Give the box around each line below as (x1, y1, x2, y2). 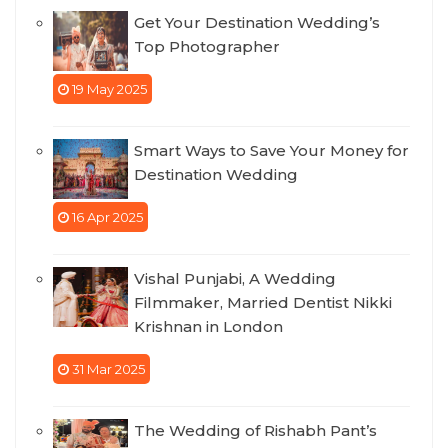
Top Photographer (134, 37, 280, 57)
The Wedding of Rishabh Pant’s (134, 421, 377, 441)
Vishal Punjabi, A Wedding (134, 269, 336, 289)
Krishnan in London (134, 317, 283, 337)
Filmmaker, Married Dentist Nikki (134, 293, 392, 313)
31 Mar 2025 (69, 361, 145, 378)
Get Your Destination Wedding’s (134, 13, 380, 33)
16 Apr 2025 (69, 209, 143, 226)
